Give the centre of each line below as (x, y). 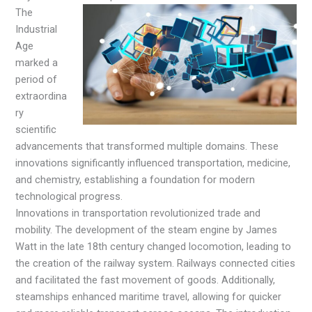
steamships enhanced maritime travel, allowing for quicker (149, 297)
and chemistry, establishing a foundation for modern (135, 180)
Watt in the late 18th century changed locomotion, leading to (154, 247)
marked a (37, 63)
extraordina (41, 96)
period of (37, 80)
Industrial (37, 30)
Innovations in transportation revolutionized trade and (138, 213)
